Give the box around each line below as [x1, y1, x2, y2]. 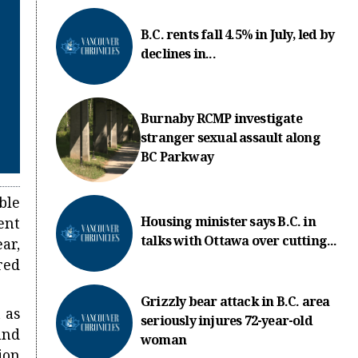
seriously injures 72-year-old [141, 312, 312, 334]
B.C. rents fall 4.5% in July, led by [141, 26, 335, 47]
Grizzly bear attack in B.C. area [141, 292, 330, 315]
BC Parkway [141, 148, 214, 170]
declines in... [141, 45, 216, 66]
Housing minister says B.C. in [141, 213, 316, 235]
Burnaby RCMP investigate [141, 109, 302, 132]
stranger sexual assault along [141, 129, 320, 151]
